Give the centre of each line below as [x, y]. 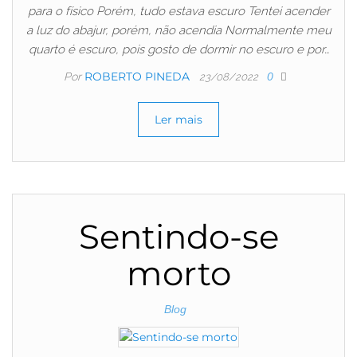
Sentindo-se [178, 236]
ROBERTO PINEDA [139, 76]
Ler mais [178, 119]
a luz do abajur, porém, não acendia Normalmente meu [178, 30]
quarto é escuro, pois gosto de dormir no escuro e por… [178, 49]
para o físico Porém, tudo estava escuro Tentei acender [178, 11]
